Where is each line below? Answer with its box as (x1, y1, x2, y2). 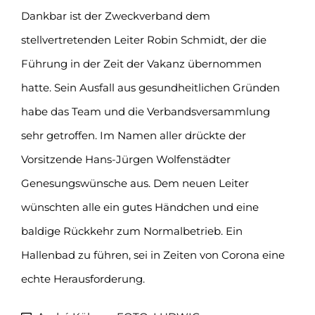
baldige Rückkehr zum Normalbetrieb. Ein (21, 224, 243, 238)
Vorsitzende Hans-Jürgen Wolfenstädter (21, 152, 231, 166)
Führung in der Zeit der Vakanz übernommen (21, 56, 262, 70)
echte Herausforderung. (21, 271, 145, 285)
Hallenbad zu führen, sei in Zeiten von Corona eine (21, 247, 285, 262)
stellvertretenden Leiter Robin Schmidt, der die (21, 32, 266, 46)
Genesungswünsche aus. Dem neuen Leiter (21, 176, 249, 190)
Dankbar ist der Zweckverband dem (21, 8, 210, 22)
